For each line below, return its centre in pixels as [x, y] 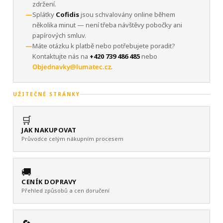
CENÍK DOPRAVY [49, 182]
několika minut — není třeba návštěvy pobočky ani [107, 25]
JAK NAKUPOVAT [49, 130]
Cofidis [67, 14]
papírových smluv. [59, 35]
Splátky [44, 14]
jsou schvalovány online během [127, 14]
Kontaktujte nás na [61, 56]
